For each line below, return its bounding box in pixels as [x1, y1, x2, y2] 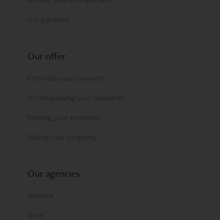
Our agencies [27, 166, 80, 180]
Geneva [27, 192, 53, 200]
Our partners [27, 15, 70, 24]
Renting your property [27, 113, 99, 121]
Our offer [27, 49, 65, 62]
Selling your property [27, 133, 96, 141]
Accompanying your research [27, 93, 123, 102]
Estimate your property [27, 74, 105, 82]
